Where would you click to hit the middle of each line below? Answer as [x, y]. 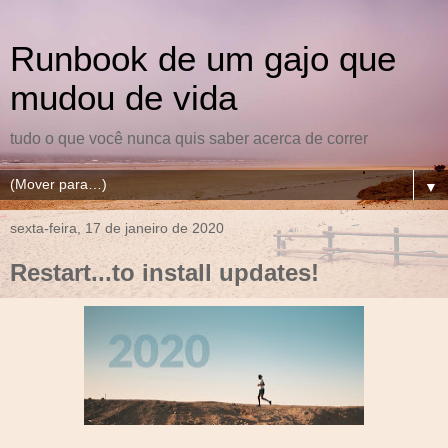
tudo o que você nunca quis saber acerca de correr [189, 138]
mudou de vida [123, 98]
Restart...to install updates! [164, 272]
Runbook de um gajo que [203, 59]
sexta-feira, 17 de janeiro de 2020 [117, 228]
